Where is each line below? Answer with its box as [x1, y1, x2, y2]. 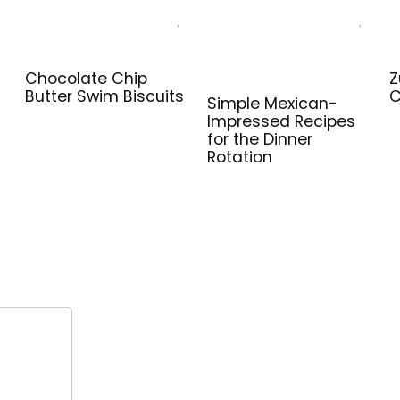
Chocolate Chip [25, 68, 148, 89]
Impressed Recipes [207, 111, 356, 132]
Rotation [207, 146, 273, 168]
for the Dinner [207, 129, 313, 150]
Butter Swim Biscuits [25, 86, 185, 107]
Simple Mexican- [207, 93, 338, 114]
